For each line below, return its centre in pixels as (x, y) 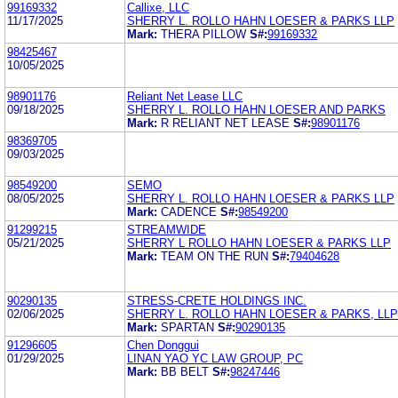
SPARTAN (187, 327)
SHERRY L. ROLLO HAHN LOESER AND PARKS (256, 109)
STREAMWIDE (167, 229)
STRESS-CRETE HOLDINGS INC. (217, 300)
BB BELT (185, 371)
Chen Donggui (163, 345)
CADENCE (189, 211)
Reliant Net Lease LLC (185, 96)
